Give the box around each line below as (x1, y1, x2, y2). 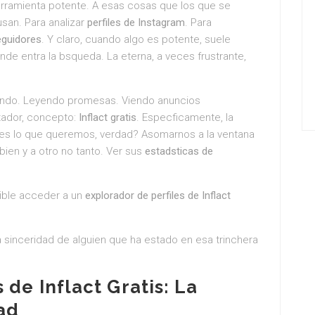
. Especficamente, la (136, 111, 233, 124)
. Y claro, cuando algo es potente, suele (41, 33, 231, 46)
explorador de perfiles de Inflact (85, 189, 231, 202)
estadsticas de (145, 145, 213, 157)
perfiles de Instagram (87, 16, 185, 29)
